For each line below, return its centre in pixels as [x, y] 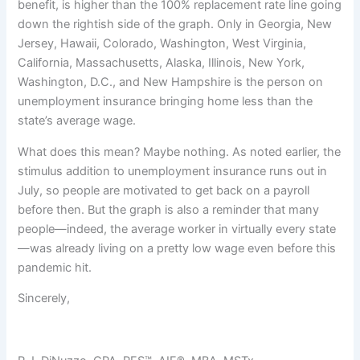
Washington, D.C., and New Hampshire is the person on [171, 82]
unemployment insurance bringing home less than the [166, 102]
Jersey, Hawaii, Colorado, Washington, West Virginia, [162, 44]
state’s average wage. [79, 121]
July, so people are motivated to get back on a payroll [164, 190]
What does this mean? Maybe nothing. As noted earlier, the [180, 151]
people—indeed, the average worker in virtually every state [177, 229]
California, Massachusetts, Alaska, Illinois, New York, [162, 63]
